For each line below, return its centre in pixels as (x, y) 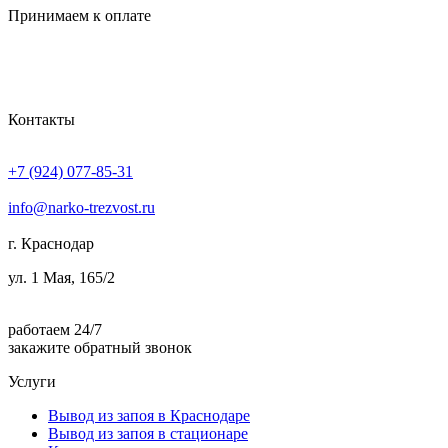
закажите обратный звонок (100, 347)
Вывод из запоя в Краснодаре (149, 415)
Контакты (41, 119)
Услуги (32, 381)
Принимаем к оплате (79, 15)
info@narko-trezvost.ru (81, 207)
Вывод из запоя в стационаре (148, 433)
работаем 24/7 (55, 329)
